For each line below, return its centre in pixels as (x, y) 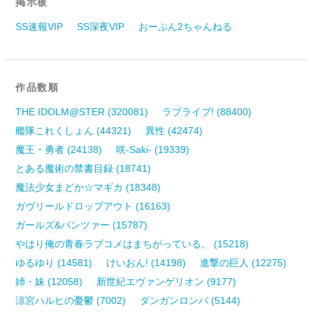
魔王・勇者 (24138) (59, 149)
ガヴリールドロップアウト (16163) (93, 206)
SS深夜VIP (101, 26)
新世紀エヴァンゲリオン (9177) (167, 281)
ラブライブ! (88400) (207, 111)
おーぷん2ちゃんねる (185, 26)
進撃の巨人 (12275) (243, 262)
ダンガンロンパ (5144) (190, 300)
